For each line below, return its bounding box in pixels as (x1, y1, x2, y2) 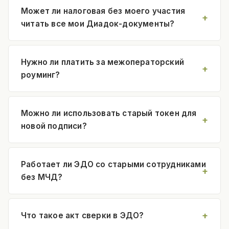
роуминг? (21, 70, 60, 80)
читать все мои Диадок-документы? (21, 18, 175, 29)
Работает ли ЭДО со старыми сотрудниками (21, 159, 206, 169)
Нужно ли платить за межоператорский (21, 57, 184, 67)
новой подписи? (21, 121, 87, 131)
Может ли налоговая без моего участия (21, 6, 186, 16)
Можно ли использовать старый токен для (21, 108, 197, 118)
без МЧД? (21, 172, 63, 182)
